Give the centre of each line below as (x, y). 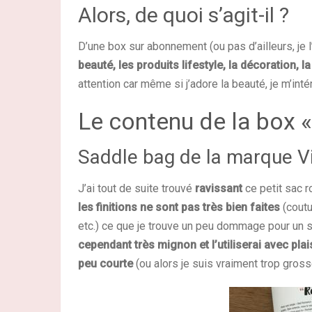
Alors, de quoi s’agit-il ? (186, 15)
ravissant (219, 188)
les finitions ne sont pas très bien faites (179, 207)
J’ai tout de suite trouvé (136, 188)
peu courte (106, 264)
